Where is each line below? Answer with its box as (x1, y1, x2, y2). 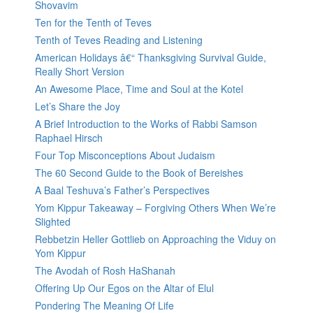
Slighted (35, 214, 71, 229)
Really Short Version (35, 64, 124, 79)
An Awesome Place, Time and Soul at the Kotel (35, 82, 243, 96)
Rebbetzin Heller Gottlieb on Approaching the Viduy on (35, 232, 276, 247)
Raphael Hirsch (35, 131, 103, 145)
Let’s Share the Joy (35, 99, 120, 114)
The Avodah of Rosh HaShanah (35, 263, 175, 278)
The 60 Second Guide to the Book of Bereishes (35, 166, 243, 180)
